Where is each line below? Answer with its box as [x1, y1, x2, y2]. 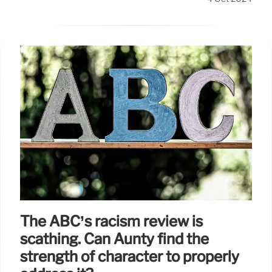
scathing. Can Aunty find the [20, 229, 209, 248]
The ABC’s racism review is [20, 212, 203, 230]
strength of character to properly [20, 247, 239, 265]
